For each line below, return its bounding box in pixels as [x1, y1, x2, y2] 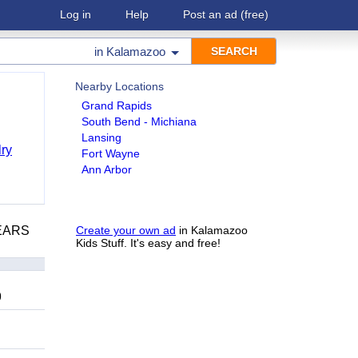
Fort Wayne [82, 147, 140, 160]
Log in [60, 8, 91, 21]
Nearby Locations [75, 80, 164, 93]
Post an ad [183, 8, 237, 21]
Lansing [82, 131, 121, 144]
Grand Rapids [82, 99, 152, 112]
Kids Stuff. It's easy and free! [76, 237, 221, 249]
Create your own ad [76, 224, 176, 237]
